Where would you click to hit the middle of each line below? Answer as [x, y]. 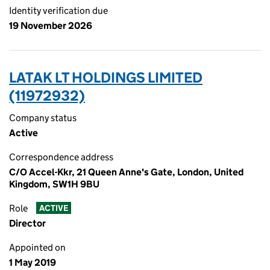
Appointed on [37, 247]
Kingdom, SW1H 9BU [54, 184]
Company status [43, 118]
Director [27, 223]
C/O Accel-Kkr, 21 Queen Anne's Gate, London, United [126, 172]
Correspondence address [61, 157]
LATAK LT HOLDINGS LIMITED [106, 77]
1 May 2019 [33, 262]
